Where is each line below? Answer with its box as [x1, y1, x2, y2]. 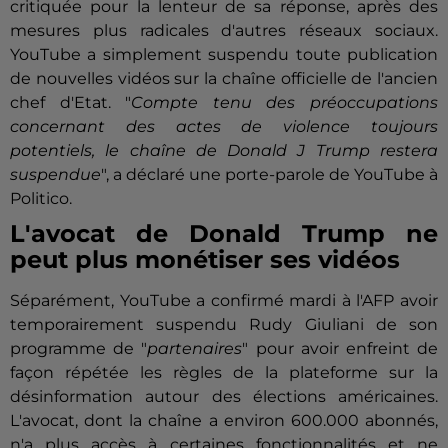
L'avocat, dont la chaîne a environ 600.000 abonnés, [10, 411, 438, 431]
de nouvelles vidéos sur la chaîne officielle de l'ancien [10, 69, 438, 89]
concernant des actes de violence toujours [10, 117, 438, 137]
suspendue [10, 165, 101, 185]
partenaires [147, 339, 243, 359]
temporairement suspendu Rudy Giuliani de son [10, 315, 438, 335]
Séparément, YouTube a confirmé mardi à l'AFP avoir [10, 291, 438, 311]
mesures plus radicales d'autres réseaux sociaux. [10, 21, 438, 41]
